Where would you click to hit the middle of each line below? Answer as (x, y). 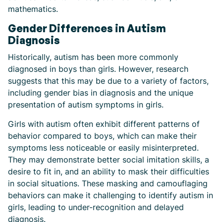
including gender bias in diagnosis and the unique (101, 93)
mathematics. (33, 9)
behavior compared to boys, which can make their (102, 136)
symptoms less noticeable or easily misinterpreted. (103, 148)
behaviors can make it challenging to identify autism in (111, 195)
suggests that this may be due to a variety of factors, (108, 81)
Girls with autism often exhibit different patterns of (104, 124)
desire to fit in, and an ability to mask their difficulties (109, 171)
